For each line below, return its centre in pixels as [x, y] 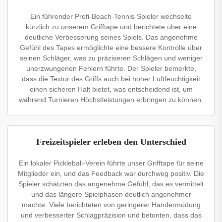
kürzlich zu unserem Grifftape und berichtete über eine [111, 27]
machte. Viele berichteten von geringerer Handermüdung [111, 205]
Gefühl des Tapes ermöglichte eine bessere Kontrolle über [111, 48]
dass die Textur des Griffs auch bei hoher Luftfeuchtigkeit [111, 79]
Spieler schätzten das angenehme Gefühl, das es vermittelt [111, 184]
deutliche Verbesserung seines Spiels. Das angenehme [111, 37]
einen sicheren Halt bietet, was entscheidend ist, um [111, 89]
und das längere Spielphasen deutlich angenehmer [111, 194]
